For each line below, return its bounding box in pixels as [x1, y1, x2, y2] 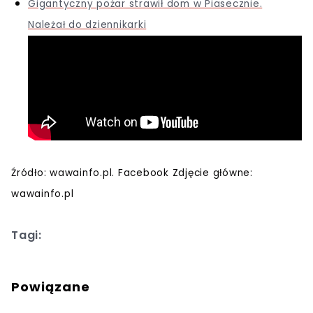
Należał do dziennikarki [28, 17, 147, 31]
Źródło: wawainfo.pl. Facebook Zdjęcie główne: [11, 166, 253, 180]
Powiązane [11, 277, 90, 296]
